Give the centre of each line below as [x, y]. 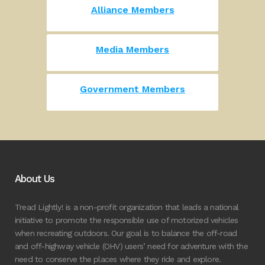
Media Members [132, 49]
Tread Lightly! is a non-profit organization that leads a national [127, 207]
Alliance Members [132, 10]
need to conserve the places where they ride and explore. [118, 259]
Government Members [132, 89]
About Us [35, 179]
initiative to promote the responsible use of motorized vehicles [127, 220]
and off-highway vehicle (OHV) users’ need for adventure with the [131, 246]
